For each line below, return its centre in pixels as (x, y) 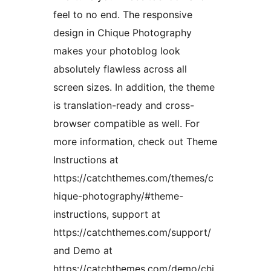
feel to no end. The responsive (123, 15)
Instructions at (86, 160)
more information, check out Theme (135, 142)
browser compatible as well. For (126, 124)
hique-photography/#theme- (118, 196)
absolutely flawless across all (120, 69)
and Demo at (83, 251)
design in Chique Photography (122, 33)
